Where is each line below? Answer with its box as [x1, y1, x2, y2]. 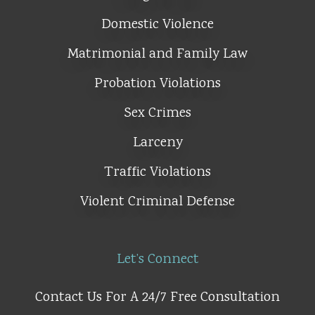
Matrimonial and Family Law [67, 44, 247, 65]
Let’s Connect [116, 249, 199, 270]
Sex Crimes [124, 103, 191, 124]
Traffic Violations [104, 162, 211, 183]
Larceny [132, 132, 183, 153]
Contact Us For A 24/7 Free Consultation [35, 287, 280, 308]
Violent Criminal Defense [80, 191, 235, 212]
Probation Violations [94, 73, 221, 94]
